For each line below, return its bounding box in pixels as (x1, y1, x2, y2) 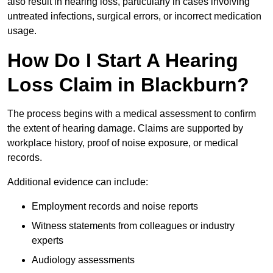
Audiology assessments (32, 255, 135, 266)
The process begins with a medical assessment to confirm (7, 108, 256, 119)
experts (32, 235, 63, 246)
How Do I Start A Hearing (7, 49, 238, 72)
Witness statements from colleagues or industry (32, 221, 235, 232)
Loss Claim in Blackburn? (7, 74, 249, 96)
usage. (7, 26, 37, 37)
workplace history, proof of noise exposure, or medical (7, 138, 238, 149)
